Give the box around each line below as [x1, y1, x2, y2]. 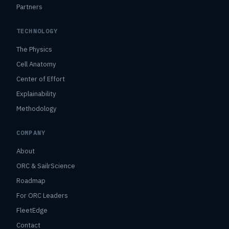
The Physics [16, 44, 52, 54]
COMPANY [16, 128, 46, 136]
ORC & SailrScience [16, 161, 75, 170]
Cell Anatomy [16, 59, 56, 68]
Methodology [16, 104, 57, 113]
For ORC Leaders [16, 191, 68, 200]
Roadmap [16, 176, 45, 185]
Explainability [16, 89, 56, 98]
